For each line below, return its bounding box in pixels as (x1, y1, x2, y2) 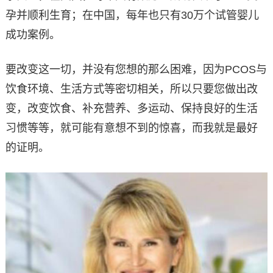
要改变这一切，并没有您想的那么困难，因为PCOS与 (5, 63, 267, 76)
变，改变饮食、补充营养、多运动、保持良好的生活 (5, 102, 258, 115)
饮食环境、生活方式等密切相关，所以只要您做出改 (5, 82, 258, 95)
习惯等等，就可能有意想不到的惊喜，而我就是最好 (5, 121, 258, 134)
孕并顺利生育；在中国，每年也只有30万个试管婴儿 (5, 9, 259, 21)
